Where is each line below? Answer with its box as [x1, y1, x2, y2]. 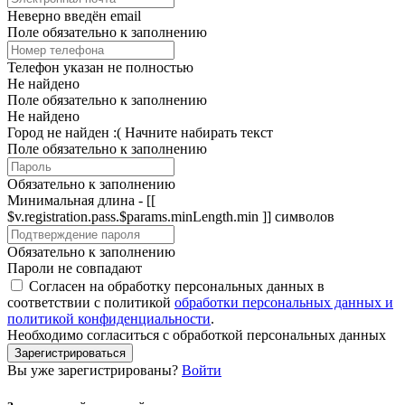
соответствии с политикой [7, 295, 174, 311]
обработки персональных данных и [174, 295, 393, 311]
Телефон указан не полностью [7, 60, 193, 76]
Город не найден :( [7, 125, 121, 141]
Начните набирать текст [125, 125, 273, 141]
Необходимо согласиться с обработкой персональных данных [7, 327, 386, 344]
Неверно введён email [7, 8, 141, 24]
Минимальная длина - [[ [7, 193, 155, 209]
